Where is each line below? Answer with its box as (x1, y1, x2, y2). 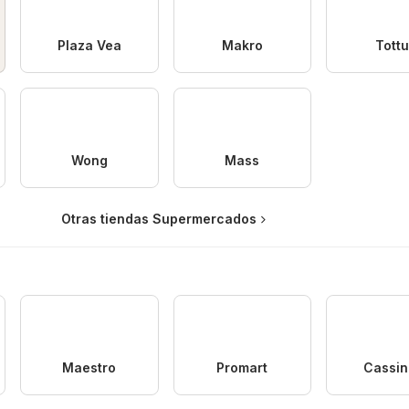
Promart (216, 359, 268, 375)
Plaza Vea (57, 37, 121, 53)
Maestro (62, 359, 117, 375)
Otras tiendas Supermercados (60, 210, 257, 226)
